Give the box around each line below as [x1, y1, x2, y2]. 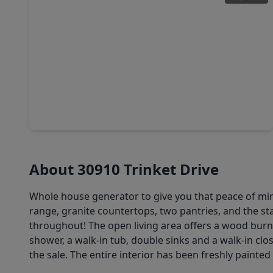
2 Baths [74, 94, 105, 105]
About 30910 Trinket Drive [29, 159, 219, 179]
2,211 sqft [113, 94, 153, 105]
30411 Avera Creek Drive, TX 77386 [39, 108, 180, 120]
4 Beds [39, 94, 66, 105]
